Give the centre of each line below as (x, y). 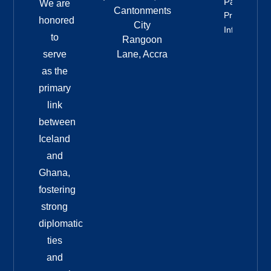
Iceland (55, 139)
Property (240, 15)
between (57, 122)
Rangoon (142, 40)
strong (55, 207)
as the (54, 71)
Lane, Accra (142, 54)
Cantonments (142, 11)
